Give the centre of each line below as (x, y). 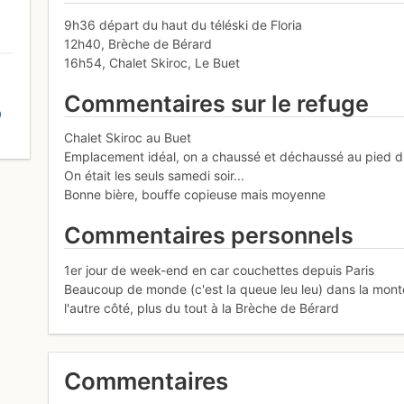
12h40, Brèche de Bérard (138, 43)
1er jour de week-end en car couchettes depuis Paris (220, 271)
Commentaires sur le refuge (217, 103)
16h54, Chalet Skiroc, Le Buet (152, 62)
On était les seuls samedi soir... (155, 176)
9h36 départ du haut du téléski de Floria (184, 24)
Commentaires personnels (209, 236)
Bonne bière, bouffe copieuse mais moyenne (195, 195)
